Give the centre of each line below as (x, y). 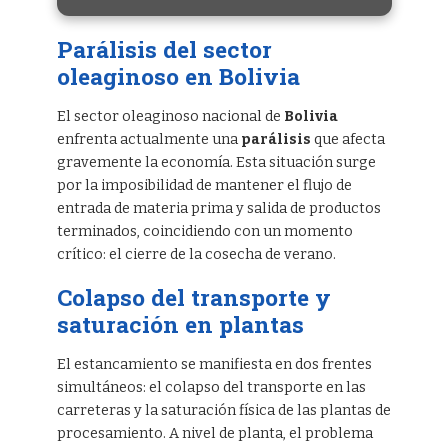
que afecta (347, 140)
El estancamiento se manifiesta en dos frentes (214, 365)
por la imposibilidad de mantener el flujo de (204, 186)
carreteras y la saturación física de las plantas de (223, 411)
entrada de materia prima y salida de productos (218, 209)
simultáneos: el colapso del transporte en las (211, 388)
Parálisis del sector (164, 49)
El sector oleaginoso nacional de (170, 117)
